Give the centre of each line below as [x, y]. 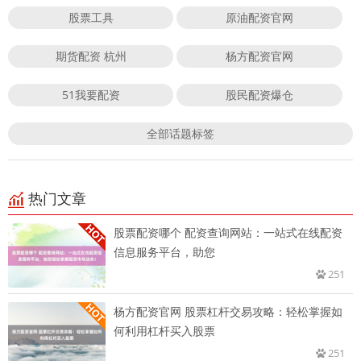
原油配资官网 [260, 18]
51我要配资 [91, 95]
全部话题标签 [180, 134]
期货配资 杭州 [91, 56]
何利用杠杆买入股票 [164, 331]
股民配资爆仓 [260, 95]
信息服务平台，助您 [164, 252]
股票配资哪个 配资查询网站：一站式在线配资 [228, 233]
